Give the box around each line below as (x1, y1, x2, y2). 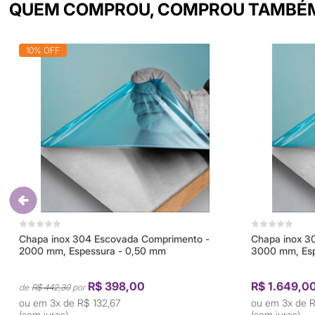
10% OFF (26, 44, 60, 56)
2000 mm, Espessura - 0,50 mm (19, 244, 167, 257)
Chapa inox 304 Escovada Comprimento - (19, 232, 210, 245)
